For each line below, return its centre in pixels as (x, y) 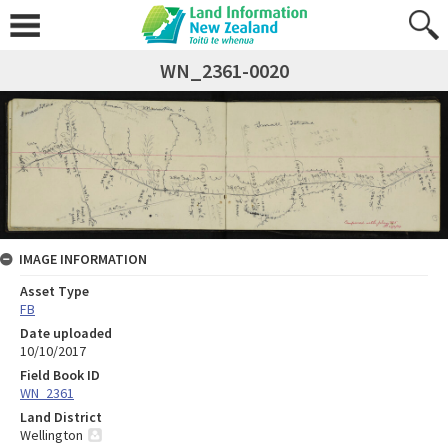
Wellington (51, 434)
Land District (61, 416)
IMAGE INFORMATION (83, 258)
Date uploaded (66, 332)
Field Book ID (60, 374)
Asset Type (54, 290)
